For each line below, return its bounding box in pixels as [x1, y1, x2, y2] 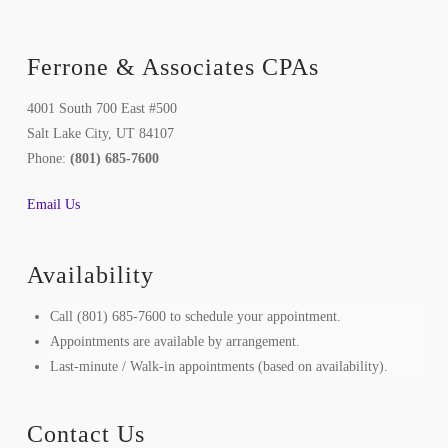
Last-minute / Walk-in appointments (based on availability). [50, 358, 389, 374]
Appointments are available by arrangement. [50, 333, 301, 349]
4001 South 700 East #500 [26, 100, 177, 116]
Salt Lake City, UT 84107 [26, 125, 174, 141]
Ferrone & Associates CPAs [26, 54, 319, 81]
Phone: [26, 150, 70, 166]
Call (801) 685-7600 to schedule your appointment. [50, 308, 342, 324]
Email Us [26, 196, 80, 212]
